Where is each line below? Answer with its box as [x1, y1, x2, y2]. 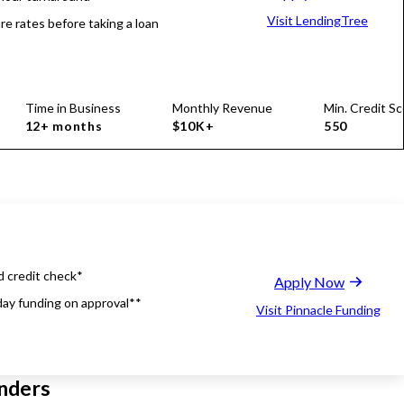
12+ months [24, 118, 103, 133]
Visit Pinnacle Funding [256, 302, 381, 317]
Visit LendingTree [267, 13, 368, 28]
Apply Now [274, 273, 344, 290]
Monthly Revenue [171, 100, 272, 115]
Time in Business [24, 100, 121, 115]
